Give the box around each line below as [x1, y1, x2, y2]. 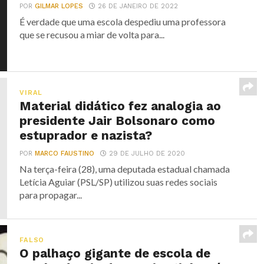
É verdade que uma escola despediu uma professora [19, 15, 226, 27]
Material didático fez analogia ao [19, 98, 222, 113]
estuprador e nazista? [19, 128, 153, 143]
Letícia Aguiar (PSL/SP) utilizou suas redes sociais [19, 176, 218, 187]
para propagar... [19, 189, 82, 200]
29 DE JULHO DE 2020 [109, 149, 186, 157]
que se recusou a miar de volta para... [19, 28, 165, 40]
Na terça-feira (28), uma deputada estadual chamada [19, 163, 230, 174]
